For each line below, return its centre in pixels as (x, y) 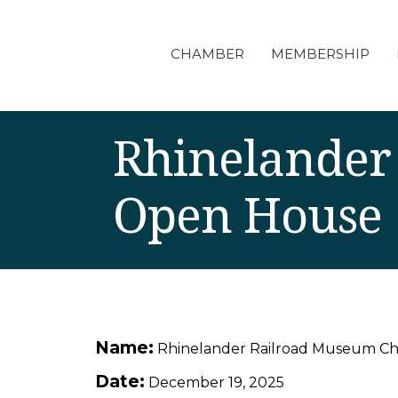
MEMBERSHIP (320, 54)
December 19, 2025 (216, 382)
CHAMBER (207, 54)
